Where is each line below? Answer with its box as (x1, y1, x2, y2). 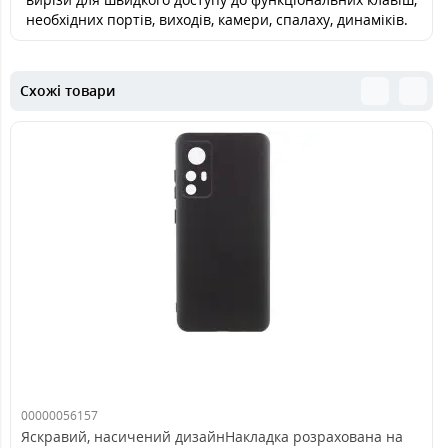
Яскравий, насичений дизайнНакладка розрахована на (21, 427, 403, 446)
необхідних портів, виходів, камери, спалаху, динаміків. (26, 10, 408, 29)
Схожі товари (20, 81, 115, 100)
